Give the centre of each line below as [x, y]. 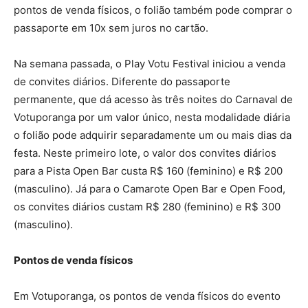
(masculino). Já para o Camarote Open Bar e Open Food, [150, 188]
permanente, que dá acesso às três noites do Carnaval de [153, 99]
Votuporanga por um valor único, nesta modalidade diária [152, 117]
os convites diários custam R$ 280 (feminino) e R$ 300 [147, 206]
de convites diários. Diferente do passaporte [122, 81]
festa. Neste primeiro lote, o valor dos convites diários [145, 153]
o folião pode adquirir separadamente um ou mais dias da [153, 135]
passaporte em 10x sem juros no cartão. [111, 27]
